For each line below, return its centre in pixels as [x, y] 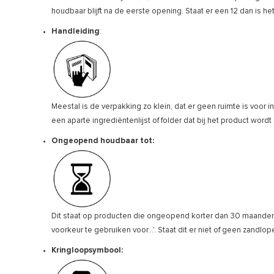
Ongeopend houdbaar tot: [103, 141]
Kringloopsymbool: [87, 250]
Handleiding [76, 31]
